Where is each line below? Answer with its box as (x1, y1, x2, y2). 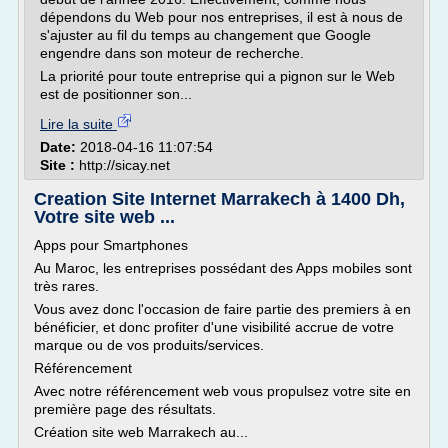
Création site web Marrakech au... (34, 424, 248, 440)
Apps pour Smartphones (34, 237, 188, 253)
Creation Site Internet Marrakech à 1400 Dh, (34, 189, 405, 209)
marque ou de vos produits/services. (34, 337, 264, 353)
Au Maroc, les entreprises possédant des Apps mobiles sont (34, 260, 412, 276)
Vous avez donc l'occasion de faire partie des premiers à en (34, 301, 411, 317)
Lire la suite (40, 116, 117, 132)
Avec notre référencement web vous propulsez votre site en (34, 383, 411, 399)
